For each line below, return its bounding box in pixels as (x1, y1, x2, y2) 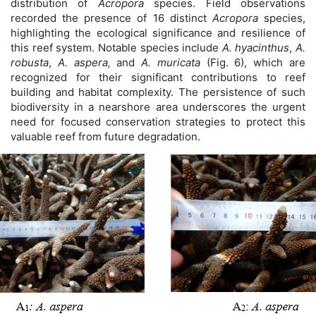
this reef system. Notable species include (11, 41, 222, 55)
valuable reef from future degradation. (11, 130, 200, 144)
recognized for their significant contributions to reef (11, 71, 305, 85)
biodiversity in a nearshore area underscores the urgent (11, 100, 305, 114)
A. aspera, (57, 56, 111, 70)
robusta (11, 56, 49, 70)
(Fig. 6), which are (206, 56, 306, 70)
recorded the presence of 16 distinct (11, 11, 212, 25)
